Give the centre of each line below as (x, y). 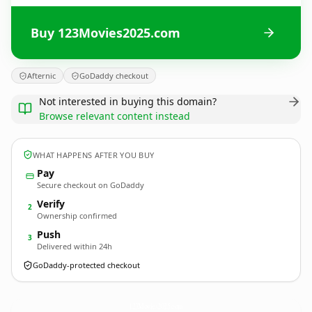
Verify (51, 204)
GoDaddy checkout (114, 76)
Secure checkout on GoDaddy (91, 185)
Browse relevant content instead (115, 116)
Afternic (41, 76)
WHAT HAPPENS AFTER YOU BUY (94, 155)
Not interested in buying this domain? (128, 101)
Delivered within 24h (75, 246)
